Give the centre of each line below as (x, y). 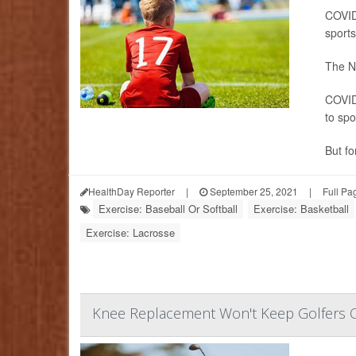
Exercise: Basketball (301, 209)
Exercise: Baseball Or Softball (168, 209)
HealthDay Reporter (132, 192)
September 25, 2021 (253, 192)
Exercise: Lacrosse (130, 233)
